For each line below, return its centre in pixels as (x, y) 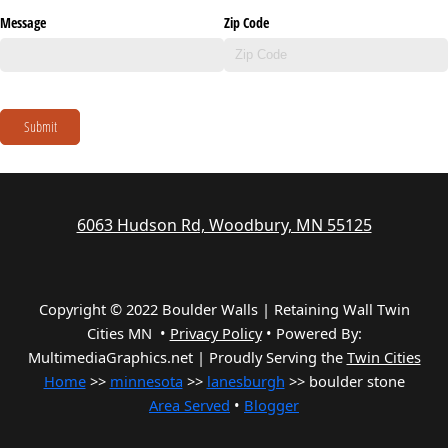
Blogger (271, 405)
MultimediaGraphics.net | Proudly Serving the (187, 357)
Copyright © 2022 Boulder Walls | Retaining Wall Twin (224, 309)
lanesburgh (245, 381)
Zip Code (246, 22)
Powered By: (318, 333)
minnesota (146, 381)
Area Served (189, 405)
